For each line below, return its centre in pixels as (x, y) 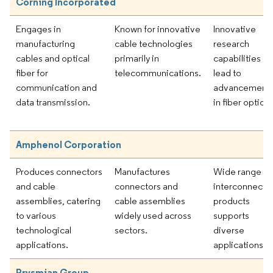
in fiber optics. (242, 102)
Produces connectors (59, 171)
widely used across (153, 215)
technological (44, 230)
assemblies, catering (58, 200)
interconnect (239, 186)
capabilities (237, 58)
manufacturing (45, 43)
